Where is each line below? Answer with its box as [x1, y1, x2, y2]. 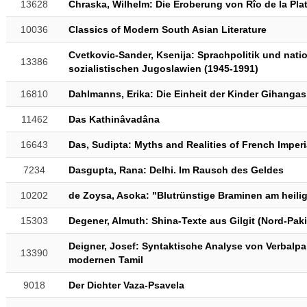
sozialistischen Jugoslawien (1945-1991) [68, 63, 258, 74]
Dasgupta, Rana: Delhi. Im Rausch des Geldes [68, 164, 284, 175]
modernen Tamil [68, 254, 143, 265]
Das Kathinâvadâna [68, 114, 160, 125]
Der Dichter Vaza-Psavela [68, 280, 184, 291]
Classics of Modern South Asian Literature [68, 24, 267, 35]
